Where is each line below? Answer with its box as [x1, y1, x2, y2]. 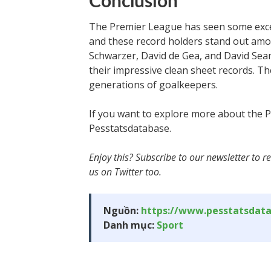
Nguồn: [103, 204, 141, 217]
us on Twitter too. [89, 165, 162, 178]
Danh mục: [103, 218, 157, 232]
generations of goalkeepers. [89, 78, 218, 91]
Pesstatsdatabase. [89, 122, 171, 135]
